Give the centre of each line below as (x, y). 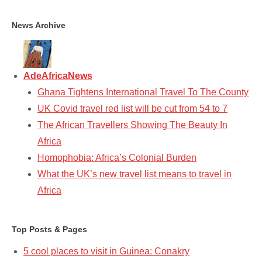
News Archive (39, 25)
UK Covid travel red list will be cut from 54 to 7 (132, 108)
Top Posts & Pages (49, 229)
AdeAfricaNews (58, 75)
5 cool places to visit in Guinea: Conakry (106, 251)
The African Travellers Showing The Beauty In (132, 125)
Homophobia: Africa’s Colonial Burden (117, 157)
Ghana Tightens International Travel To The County (143, 92)
